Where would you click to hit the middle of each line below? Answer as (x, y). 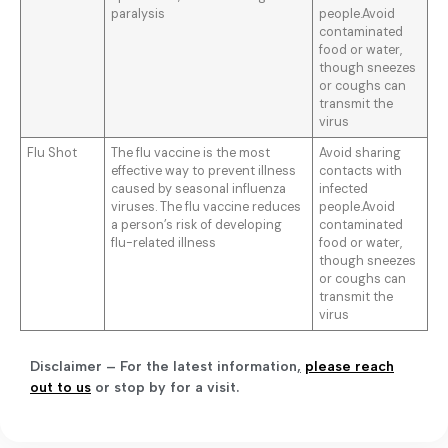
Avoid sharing (360, 153)
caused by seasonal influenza (199, 189)
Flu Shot (52, 153)
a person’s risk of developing (197, 225)
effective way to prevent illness (204, 171)
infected (344, 189)
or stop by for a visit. (165, 388)
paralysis (138, 14)
